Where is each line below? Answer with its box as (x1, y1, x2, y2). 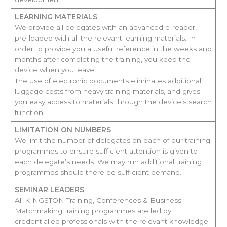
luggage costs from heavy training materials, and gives (14, 87, 200, 96)
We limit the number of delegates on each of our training (14, 136, 210, 145)
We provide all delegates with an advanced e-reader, (14, 23, 197, 32)
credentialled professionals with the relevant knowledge (14, 217, 208, 226)
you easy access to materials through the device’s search (14, 98, 212, 106)
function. (14, 108, 45, 117)
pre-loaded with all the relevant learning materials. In (14, 34, 196, 43)
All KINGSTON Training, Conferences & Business (14, 196, 181, 205)
